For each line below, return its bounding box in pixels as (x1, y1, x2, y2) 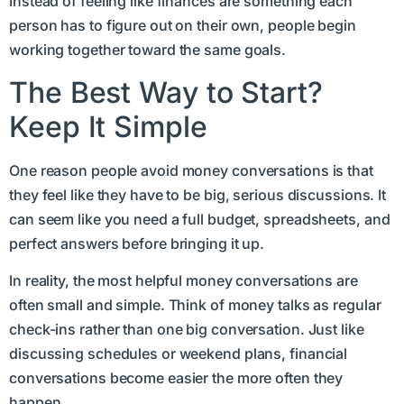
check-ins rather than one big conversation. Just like (9, 320, 364, 339)
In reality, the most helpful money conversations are (9, 271, 358, 290)
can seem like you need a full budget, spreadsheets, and (9, 209, 390, 228)
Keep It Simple (9, 108, 207, 144)
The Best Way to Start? (9, 74, 323, 110)
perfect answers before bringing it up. (9, 234, 265, 252)
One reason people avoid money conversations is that (9, 161, 373, 179)
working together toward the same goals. (9, 41, 287, 60)
